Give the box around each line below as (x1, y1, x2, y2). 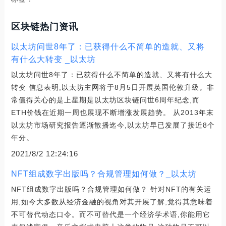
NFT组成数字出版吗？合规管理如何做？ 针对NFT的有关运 (11, 185, 211, 193)
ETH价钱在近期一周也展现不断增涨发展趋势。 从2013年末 (11, 108, 214, 117)
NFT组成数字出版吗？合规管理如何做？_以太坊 (11, 169, 197, 178)
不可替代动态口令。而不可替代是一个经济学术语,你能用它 (11, 210, 210, 218)
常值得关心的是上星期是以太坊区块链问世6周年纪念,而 (11, 95, 200, 104)
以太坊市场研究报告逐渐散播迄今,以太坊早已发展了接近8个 (11, 121, 215, 129)
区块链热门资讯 (11, 21, 78, 32)
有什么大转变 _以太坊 (11, 54, 96, 64)
